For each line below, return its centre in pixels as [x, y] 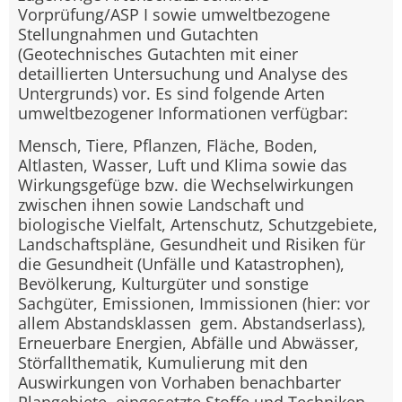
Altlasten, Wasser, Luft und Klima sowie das [183, 165]
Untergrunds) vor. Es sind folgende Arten [171, 93]
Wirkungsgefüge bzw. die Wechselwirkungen [186, 184]
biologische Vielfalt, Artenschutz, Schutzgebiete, [198, 224]
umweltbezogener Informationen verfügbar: [183, 113]
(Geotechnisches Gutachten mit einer [158, 53]
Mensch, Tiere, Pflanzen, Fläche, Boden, [168, 145]
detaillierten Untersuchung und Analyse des [183, 73]
